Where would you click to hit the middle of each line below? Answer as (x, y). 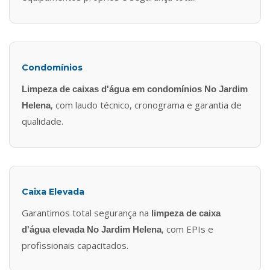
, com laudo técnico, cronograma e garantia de (146, 105)
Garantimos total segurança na (86, 213)
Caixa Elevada (53, 192)
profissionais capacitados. (75, 246)
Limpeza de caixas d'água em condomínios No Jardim (135, 89)
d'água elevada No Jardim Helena (92, 230)
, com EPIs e (187, 229)
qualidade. (42, 121)
